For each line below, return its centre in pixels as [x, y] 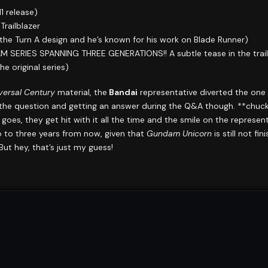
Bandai [122, 92]
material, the [81, 92]
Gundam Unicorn [179, 133]
